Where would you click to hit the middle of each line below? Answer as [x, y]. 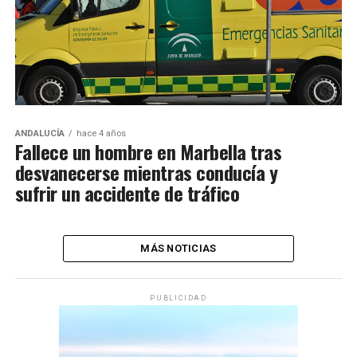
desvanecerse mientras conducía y [146, 173]
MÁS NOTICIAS [178, 249]
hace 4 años [101, 134]
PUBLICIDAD [178, 298]
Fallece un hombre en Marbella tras [148, 152]
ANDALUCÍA [39, 134]
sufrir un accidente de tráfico [127, 193]
